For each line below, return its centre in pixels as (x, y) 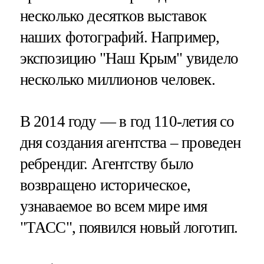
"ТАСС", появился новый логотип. (129, 227)
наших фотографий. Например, (120, 37)
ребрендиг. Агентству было (107, 164)
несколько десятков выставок (113, 16)
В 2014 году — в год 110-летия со (127, 121)
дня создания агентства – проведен (130, 142)
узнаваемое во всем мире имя (113, 206)
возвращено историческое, (105, 185)
